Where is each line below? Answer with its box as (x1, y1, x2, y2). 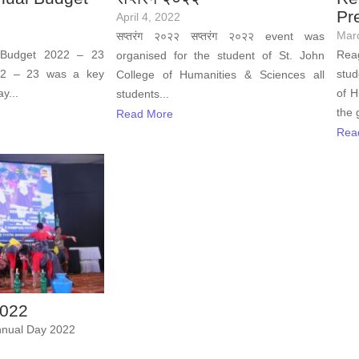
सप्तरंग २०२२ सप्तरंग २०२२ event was (115, 29, 325, 42)
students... (115, 87, 169, 100)
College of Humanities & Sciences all (115, 67, 325, 81)
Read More (115, 107, 173, 120)
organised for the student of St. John (115, 48, 325, 62)
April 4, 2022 (115, 10, 180, 23)
